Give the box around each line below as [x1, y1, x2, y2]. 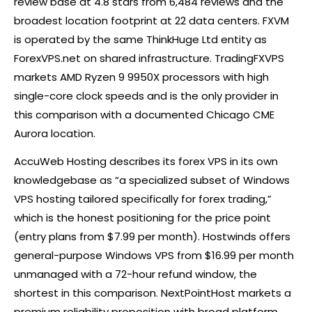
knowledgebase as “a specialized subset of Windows [14, 172, 290, 187]
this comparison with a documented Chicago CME [14, 107, 274, 122]
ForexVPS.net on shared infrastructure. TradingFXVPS [14, 50, 284, 65]
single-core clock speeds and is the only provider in [14, 88, 279, 103]
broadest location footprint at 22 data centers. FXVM [14, 13, 289, 28]
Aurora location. [14, 125, 95, 141]
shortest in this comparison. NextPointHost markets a [14, 285, 291, 300]
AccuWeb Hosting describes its [14, 153, 178, 169]
